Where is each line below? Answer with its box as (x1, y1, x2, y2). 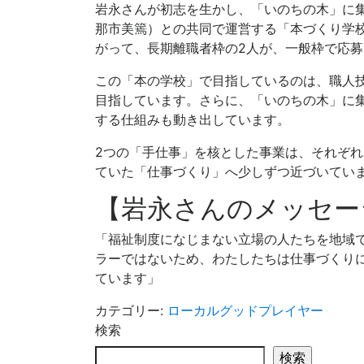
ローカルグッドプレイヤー (167, 301, 323, 318)
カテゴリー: (95, 301, 167, 318)
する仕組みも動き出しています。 (95, 110, 290, 128)
